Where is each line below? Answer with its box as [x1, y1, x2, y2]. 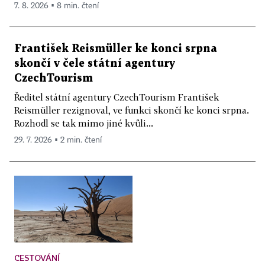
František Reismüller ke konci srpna [14, 44, 217, 54]
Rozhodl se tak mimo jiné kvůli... [14, 118, 153, 129]
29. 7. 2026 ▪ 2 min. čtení [14, 136, 102, 145]
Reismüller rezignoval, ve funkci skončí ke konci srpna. [14, 105, 249, 116]
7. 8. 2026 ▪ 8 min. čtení [14, 2, 99, 11]
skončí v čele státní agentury [14, 59, 175, 69]
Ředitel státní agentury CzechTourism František [14, 92, 219, 103]
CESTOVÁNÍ [14, 252, 60, 263]
